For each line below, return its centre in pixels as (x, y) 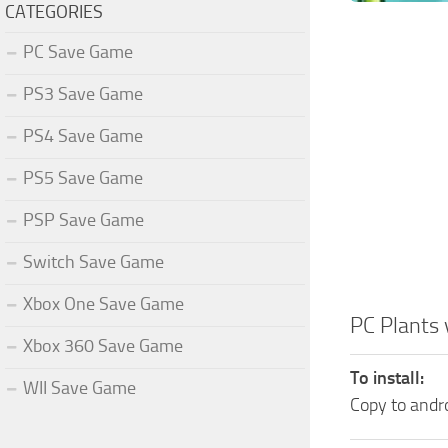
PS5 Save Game (83, 177)
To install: (387, 377)
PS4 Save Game (83, 135)
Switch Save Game (93, 261)
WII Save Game (79, 387)
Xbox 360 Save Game (103, 345)
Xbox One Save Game (103, 303)
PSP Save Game (83, 219)
